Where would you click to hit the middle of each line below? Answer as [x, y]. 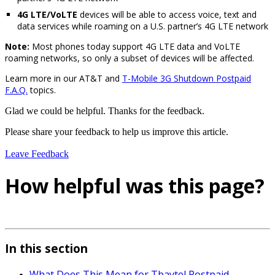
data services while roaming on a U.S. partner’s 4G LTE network [143, 26]
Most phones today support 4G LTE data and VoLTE [135, 46]
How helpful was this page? [135, 186]
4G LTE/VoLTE [47, 14]
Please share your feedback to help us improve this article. [117, 131]
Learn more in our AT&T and [64, 78]
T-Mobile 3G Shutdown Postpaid [187, 78]
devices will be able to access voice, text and [167, 14]
